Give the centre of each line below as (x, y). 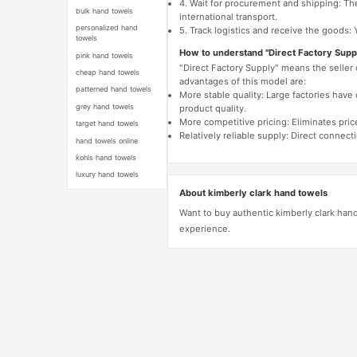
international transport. (228, 17)
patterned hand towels (114, 89)
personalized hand (107, 28)
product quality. (212, 109)
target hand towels (108, 124)
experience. (204, 228)
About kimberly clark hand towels (253, 192)
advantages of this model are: (242, 82)
